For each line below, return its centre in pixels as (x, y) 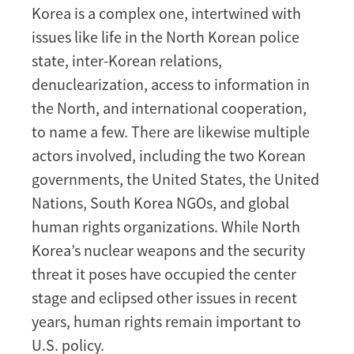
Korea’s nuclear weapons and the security (168, 250)
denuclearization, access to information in (171, 84)
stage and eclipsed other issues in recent (164, 297)
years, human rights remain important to (166, 321)
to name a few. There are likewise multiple (171, 131)
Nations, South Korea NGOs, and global (160, 202)
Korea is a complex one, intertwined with (166, 13)
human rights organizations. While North (166, 226)
